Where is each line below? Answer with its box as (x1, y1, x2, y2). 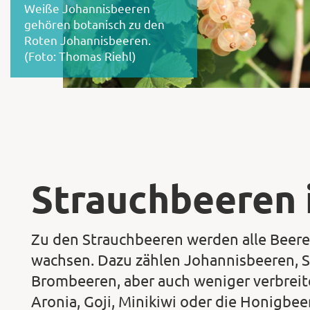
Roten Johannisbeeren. (24, 32, 151, 47)
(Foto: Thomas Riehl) (24, 48, 136, 63)
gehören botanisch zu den (24, 16, 165, 31)
